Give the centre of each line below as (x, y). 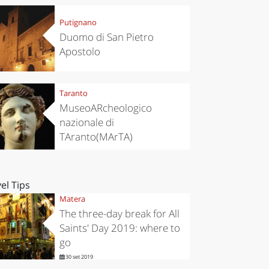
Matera (72, 199)
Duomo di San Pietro (106, 37)
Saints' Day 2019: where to (119, 228)
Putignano (78, 23)
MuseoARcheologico (105, 108)
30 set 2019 (78, 257)
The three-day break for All (119, 214)
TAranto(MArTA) (96, 137)
